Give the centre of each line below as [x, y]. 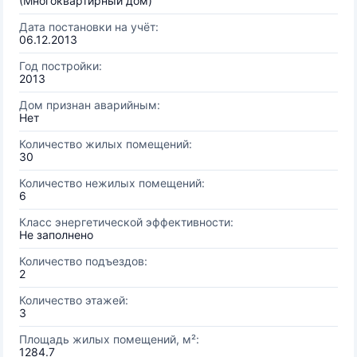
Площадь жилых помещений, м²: [109, 339]
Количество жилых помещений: [106, 144]
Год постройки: [61, 66]
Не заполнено [56, 235]
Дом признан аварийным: [90, 105]
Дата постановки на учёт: [89, 27]
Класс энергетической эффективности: [126, 222]
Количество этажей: [74, 300]
